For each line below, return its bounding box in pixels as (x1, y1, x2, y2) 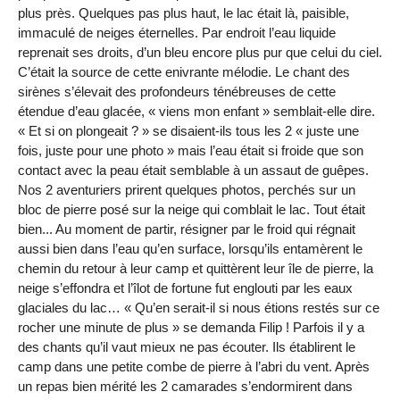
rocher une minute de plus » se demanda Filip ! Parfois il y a (18, 320, 364, 336)
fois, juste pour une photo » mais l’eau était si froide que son (18, 143, 363, 159)
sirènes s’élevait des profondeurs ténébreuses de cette (18, 84, 336, 100)
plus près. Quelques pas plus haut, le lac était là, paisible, (18, 5, 349, 21)
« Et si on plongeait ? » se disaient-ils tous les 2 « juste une (18, 123, 359, 139)
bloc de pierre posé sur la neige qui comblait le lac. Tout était (18, 202, 365, 218)
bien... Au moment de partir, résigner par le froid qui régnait (18, 221, 355, 237)
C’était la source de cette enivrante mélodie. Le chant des (18, 64, 350, 80)
